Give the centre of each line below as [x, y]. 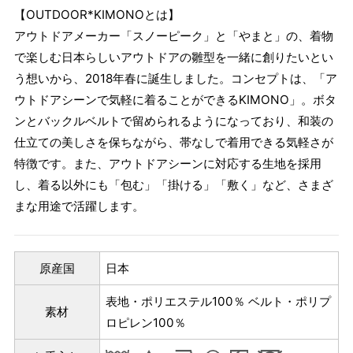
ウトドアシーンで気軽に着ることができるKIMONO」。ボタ [175, 99]
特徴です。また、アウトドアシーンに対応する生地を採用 [167, 163]
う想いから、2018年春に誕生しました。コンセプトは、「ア [175, 78]
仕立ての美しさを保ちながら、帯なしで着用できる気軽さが [173, 142]
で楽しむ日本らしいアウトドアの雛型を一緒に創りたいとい [173, 57]
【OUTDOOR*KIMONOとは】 [97, 14]
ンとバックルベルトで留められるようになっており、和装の [173, 121]
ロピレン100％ [146, 323]
